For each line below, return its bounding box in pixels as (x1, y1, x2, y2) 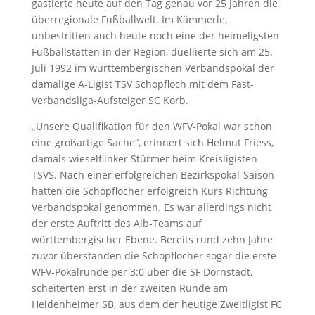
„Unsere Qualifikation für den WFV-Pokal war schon (31, 120, 272, 133)
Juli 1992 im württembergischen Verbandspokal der (31, 61, 274, 75)
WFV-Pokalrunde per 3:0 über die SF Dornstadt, (31, 265, 252, 278)
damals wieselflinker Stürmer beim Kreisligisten (31, 152, 257, 165)
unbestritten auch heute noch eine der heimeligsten (31, 29, 279, 42)
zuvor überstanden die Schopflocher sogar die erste (31, 249, 276, 262)
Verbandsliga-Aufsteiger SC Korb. (31, 94, 188, 107)
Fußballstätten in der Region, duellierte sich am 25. (31, 45, 273, 58)
